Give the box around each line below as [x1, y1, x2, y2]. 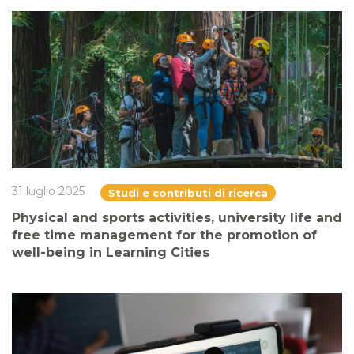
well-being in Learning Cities [12, 244, 209, 260]
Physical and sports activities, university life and [12, 209, 342, 225]
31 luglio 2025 [12, 183, 85, 198]
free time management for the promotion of [12, 227, 317, 243]
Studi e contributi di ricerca [108, 186, 268, 199]
